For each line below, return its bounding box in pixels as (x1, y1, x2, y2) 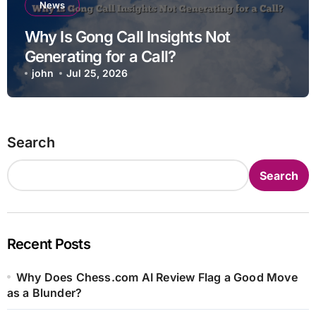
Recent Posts (6, 236, 90, 253)
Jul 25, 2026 (66, 67, 128, 80)
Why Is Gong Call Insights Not (24, 28, 231, 47)
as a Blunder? (6, 286, 83, 300)
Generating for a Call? (24, 47, 176, 66)
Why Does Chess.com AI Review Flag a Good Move (16, 270, 298, 285)
